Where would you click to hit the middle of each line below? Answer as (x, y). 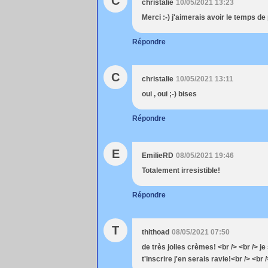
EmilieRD (158, 156)
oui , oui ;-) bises (169, 94)
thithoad (156, 232)
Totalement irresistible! (181, 170)
